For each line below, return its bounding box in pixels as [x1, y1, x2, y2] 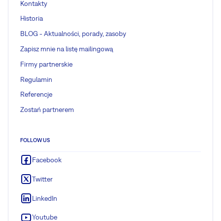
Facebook [32, 155, 62, 164]
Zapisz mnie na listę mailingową [20, 44, 113, 53]
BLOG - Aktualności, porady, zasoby [20, 30, 126, 38]
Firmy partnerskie [20, 60, 73, 68]
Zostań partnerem [20, 106, 74, 114]
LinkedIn [32, 194, 57, 202]
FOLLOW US [20, 137, 50, 144]
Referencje [20, 90, 52, 99]
